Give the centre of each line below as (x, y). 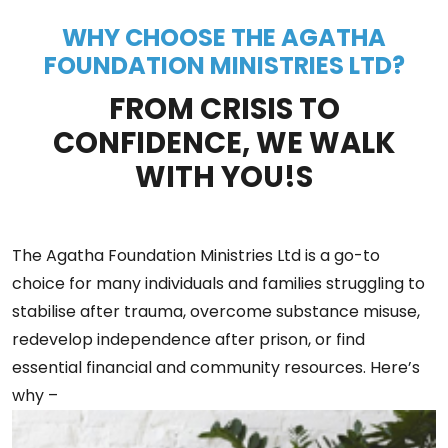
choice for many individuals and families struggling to (218, 283)
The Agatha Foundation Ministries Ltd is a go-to (196, 255)
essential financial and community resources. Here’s (216, 367)
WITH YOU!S (224, 177)
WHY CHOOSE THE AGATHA (224, 37)
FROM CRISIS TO (224, 109)
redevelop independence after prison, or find (188, 339)
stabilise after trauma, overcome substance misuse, (216, 311)
